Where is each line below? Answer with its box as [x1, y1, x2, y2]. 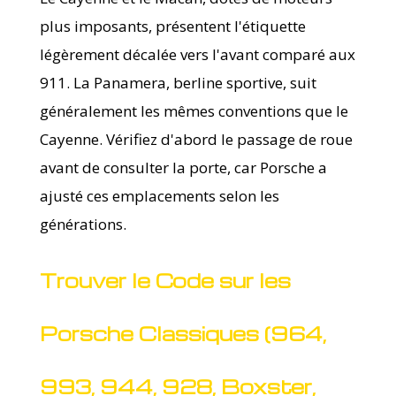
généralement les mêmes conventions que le [39, 100, 348, 121]
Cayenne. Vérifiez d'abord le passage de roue [39, 128, 353, 149]
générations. [39, 213, 126, 234]
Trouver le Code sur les [39, 267, 291, 293]
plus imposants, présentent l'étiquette [39, 15, 306, 36]
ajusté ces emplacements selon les [39, 185, 279, 206]
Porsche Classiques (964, [39, 320, 326, 346]
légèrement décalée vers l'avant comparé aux [39, 43, 355, 65]
